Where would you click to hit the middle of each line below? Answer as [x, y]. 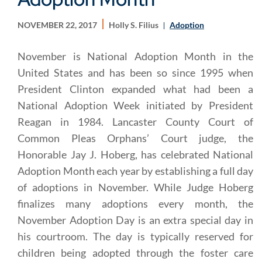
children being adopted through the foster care [135, 253]
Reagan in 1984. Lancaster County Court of [135, 122]
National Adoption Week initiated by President [135, 105]
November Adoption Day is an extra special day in [135, 220]
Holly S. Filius [135, 25]
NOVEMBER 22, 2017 [57, 25]
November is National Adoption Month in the [135, 56]
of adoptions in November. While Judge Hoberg [135, 187]
